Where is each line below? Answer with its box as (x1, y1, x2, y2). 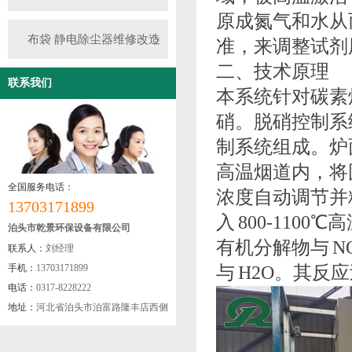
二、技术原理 (216, 60, 329, 82)
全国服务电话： (8, 181, 74, 192)
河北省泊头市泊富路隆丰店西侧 (36, 302, 168, 313)
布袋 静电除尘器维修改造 (27, 33, 160, 46)
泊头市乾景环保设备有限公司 (8, 222, 130, 233)
